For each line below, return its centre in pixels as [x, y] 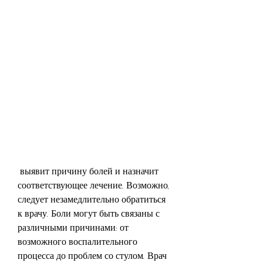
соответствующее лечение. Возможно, [94, 185]
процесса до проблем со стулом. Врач [92, 255]
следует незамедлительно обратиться [92, 199]
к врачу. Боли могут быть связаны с [89, 213]
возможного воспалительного [77, 241]
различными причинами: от [73, 227]
